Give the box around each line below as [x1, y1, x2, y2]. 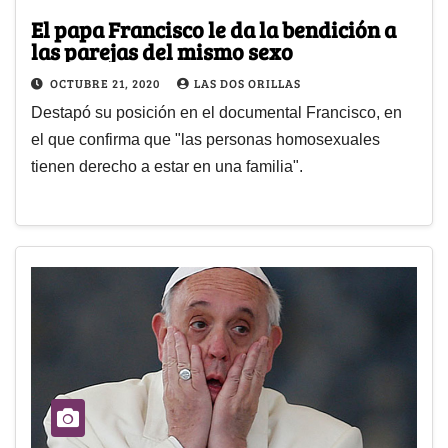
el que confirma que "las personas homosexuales [31, 130, 380, 148]
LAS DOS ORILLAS [194, 74, 301, 91]
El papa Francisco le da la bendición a [31, 13, 396, 44]
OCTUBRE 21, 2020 [50, 74, 163, 91]
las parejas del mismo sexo [31, 35, 293, 66]
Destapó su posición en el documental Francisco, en [31, 103, 402, 121]
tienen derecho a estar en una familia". [31, 157, 303, 175]
